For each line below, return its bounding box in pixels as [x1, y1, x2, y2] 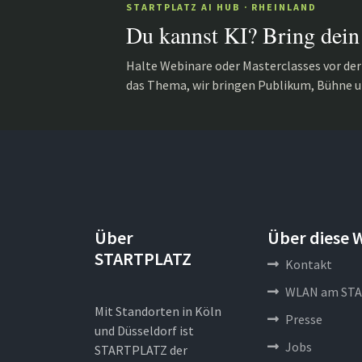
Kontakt [285, 255, 332, 272]
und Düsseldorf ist [95, 322, 194, 339]
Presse [285, 310, 322, 327]
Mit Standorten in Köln [95, 302, 221, 319]
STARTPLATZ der [95, 341, 187, 358]
